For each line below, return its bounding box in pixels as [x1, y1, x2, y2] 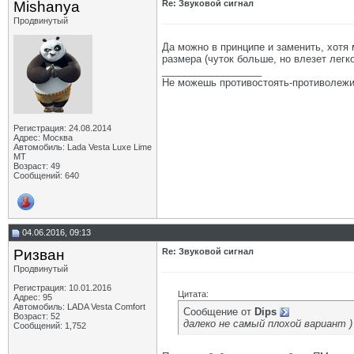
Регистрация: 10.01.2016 [13, 283, 111, 292]
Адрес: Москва [13, 133, 73, 142]
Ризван [13, 247, 65, 263]
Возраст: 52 [13, 311, 60, 321]
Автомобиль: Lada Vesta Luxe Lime [13, 142, 152, 152]
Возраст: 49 [13, 161, 60, 171]
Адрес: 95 [13, 292, 52, 302]
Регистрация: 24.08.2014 [13, 123, 111, 133]
